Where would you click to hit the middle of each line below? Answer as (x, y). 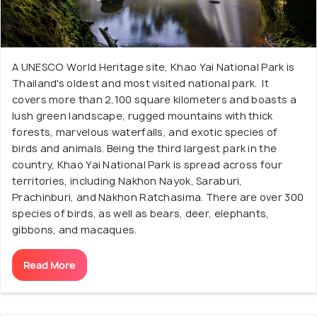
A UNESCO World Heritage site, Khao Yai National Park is (154, 67)
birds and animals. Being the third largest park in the (145, 148)
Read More (50, 265)
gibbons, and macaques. (75, 230)
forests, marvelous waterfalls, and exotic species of (145, 132)
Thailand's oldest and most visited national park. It (140, 83)
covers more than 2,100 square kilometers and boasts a (154, 99)
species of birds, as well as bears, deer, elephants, (141, 213)
